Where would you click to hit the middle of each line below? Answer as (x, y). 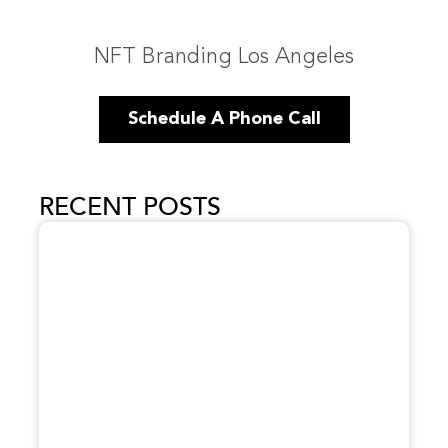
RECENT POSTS (130, 206)
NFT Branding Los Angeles (224, 56)
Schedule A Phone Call (224, 118)
